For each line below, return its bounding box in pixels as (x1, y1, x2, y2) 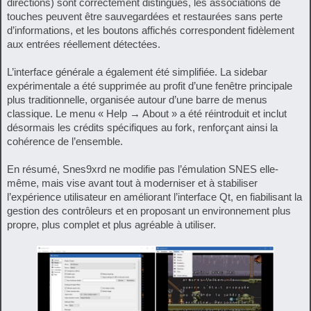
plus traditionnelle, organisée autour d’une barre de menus (7, 93, 267, 106)
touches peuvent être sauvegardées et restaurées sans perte (7, 10, 283, 22)
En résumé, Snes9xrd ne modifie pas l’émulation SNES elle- (7, 162, 278, 175)
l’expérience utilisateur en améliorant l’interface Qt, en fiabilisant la (7, 190, 302, 203)
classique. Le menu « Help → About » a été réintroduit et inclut (7, 107, 287, 119)
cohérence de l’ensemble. (7, 135, 123, 147)
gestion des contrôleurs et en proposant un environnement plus (7, 204, 291, 217)
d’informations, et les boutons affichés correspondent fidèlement (7, 24, 294, 36)
